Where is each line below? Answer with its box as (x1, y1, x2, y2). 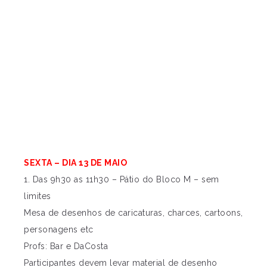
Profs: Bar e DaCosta (24, 241, 108, 251)
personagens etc (24, 225, 94, 234)
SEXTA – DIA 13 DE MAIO (24, 158, 127, 167)
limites (24, 191, 51, 201)
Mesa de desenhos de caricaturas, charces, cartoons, (24, 208, 243, 218)
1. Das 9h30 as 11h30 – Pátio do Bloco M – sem (24, 175, 219, 184)
